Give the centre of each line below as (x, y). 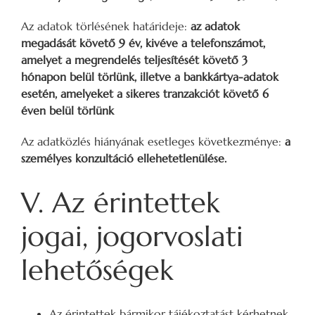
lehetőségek (97, 270)
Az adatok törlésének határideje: (106, 26)
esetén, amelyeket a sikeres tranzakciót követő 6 (145, 93)
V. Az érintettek (120, 202)
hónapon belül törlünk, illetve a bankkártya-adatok (150, 76)
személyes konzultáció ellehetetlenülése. (124, 158)
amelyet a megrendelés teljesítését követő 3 (134, 59)
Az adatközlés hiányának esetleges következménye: (153, 141)
